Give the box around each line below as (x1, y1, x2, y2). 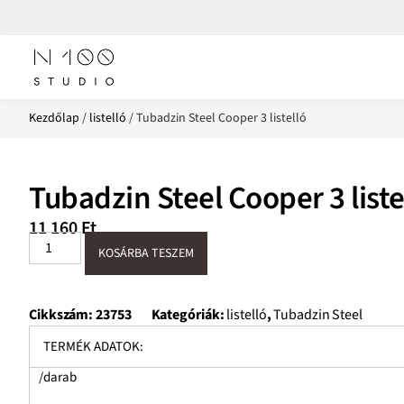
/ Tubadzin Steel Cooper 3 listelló (126, 108, 307, 127)
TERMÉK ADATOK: (43, 337, 143, 357)
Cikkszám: (29, 305, 96, 326)
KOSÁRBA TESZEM (98, 244, 195, 263)
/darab (39, 368, 77, 388)
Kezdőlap (29, 108, 79, 127)
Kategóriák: (151, 305, 225, 326)
